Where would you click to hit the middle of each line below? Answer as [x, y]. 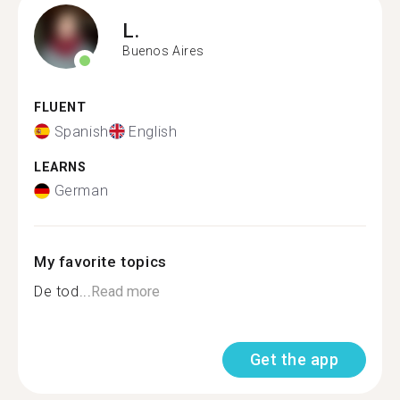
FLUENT [60, 108]
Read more [126, 292]
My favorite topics [100, 262]
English [153, 131]
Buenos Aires [163, 50]
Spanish [81, 131]
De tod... [63, 292]
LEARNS [60, 167]
